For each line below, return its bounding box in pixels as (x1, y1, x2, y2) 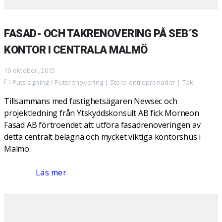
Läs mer (36, 167, 66, 178)
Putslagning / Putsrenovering (12, 78, 104, 87)
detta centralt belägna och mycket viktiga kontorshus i (4, 131, 201, 142)
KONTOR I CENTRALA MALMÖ (4, 44, 148, 56)
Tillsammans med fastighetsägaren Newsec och (4, 96, 177, 107)
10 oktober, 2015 (4, 66, 55, 75)
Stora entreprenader (110, 78, 176, 87)
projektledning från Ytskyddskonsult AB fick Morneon (4, 108, 199, 118)
